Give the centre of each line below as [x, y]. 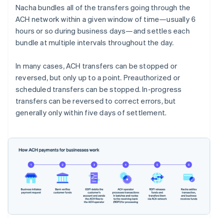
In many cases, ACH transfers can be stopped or [97, 66]
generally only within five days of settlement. [91, 113]
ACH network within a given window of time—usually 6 [106, 19]
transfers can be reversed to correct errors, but [96, 101]
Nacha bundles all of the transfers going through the [103, 8]
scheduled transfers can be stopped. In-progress [99, 89]
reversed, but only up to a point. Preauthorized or [98, 78]
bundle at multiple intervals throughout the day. [95, 43]
